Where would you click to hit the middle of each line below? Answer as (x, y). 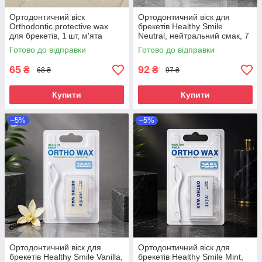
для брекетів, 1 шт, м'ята (56, 36)
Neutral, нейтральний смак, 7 (194, 36)
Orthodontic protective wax (59, 27)
